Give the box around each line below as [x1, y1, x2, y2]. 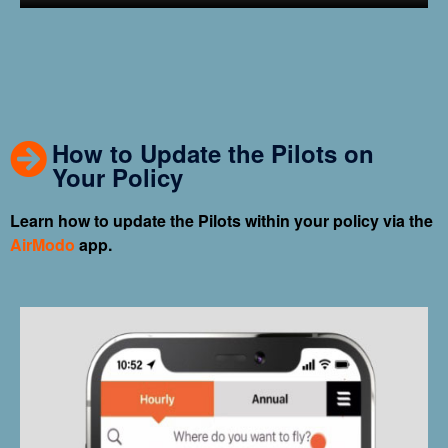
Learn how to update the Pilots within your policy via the [10, 208, 433, 232]
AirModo [10, 232, 75, 256]
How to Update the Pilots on [52, 135, 374, 170]
